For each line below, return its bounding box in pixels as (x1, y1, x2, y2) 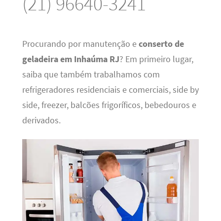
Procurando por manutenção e (22, 38, 139, 49)
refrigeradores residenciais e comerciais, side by (22, 84, 199, 95)
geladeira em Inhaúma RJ (22, 53, 119, 65)
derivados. (22, 114, 61, 126)
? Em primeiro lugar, (119, 53, 193, 65)
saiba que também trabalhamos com (22, 69, 160, 80)
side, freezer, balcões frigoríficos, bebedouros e (22, 99, 196, 110)
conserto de (138, 38, 184, 49)
